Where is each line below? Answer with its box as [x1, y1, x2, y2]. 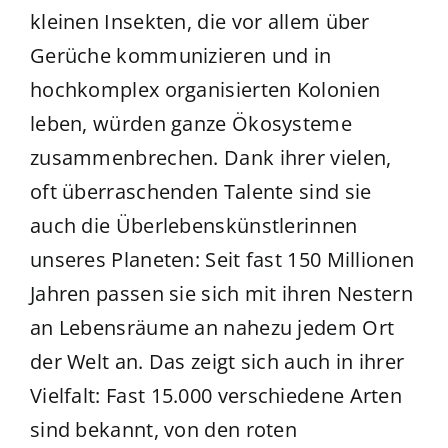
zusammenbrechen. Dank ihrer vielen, [29, 143, 392, 171]
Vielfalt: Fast [29, 381, 151, 409]
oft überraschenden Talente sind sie [29, 177, 372, 205]
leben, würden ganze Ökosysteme [29, 109, 352, 137]
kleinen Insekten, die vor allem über [29, 7, 370, 35]
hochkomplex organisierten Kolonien [29, 75, 381, 103]
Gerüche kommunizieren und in [29, 41, 332, 69]
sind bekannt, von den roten [29, 415, 298, 443]
